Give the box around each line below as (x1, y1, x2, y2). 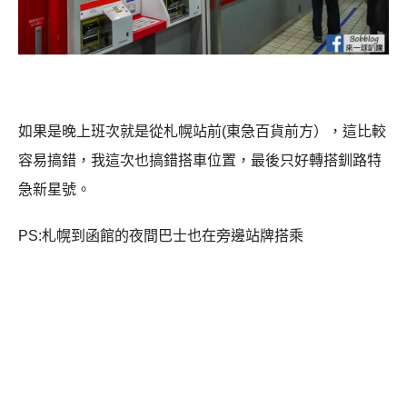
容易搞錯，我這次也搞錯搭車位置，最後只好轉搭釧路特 (18, 153, 382, 169)
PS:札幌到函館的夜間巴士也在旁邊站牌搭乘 (18, 228, 303, 244)
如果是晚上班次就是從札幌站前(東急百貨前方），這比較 (18, 124, 386, 140)
